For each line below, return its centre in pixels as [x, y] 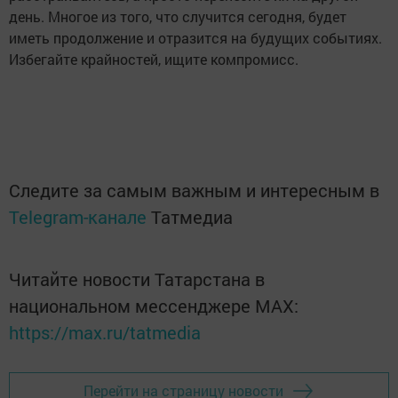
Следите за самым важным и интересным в [194, 190]
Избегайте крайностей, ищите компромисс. [154, 59]
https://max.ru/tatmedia [105, 332]
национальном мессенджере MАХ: [154, 305]
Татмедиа [192, 216]
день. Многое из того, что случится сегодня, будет [178, 16]
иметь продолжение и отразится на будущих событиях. [195, 37]
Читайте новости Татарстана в [137, 279]
